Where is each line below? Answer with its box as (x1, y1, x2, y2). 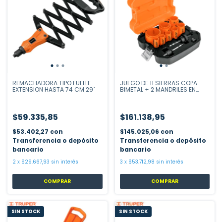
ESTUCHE (119, 91, 146, 100)
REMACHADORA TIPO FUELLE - (12, 78, 96, 87)
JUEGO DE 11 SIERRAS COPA (119, 78, 197, 87)
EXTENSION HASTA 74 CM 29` (12, 85, 95, 94)
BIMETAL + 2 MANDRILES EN (119, 85, 196, 94)
